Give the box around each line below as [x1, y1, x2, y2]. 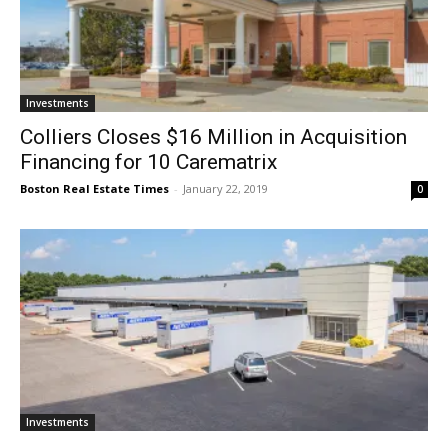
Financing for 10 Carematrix [20, 150, 277, 175]
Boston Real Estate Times [20, 181, 169, 197]
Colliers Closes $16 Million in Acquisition [20, 125, 407, 150]
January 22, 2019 [183, 181, 268, 197]
